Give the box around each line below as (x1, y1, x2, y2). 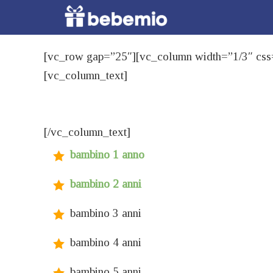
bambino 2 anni (70, 177, 141, 191)
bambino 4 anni (70, 236, 141, 249)
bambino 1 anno (70, 148, 144, 161)
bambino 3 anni (70, 207, 141, 220)
